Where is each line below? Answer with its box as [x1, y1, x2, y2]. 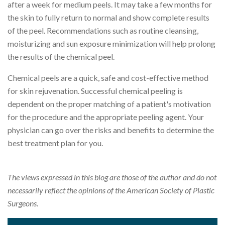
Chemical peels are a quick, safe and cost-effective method [8, 72, 208, 82]
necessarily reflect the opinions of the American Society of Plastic [8, 185, 214, 195]
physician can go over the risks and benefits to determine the [8, 125, 214, 135]
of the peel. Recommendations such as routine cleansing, [8, 25, 198, 35]
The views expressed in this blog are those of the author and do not [8, 172, 216, 182]
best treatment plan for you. [8, 138, 103, 148]
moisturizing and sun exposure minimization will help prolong [8, 38, 215, 48]
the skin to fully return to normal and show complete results [8, 12, 209, 22]
